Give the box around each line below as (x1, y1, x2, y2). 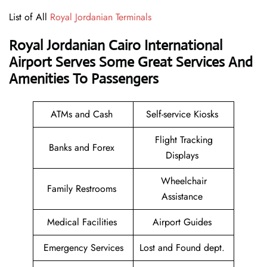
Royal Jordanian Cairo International (9, 36, 222, 55)
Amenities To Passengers (9, 70, 159, 88)
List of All (9, 10, 50, 24)
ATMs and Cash (51, 107, 116, 122)
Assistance (162, 190, 206, 204)
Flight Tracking (154, 133, 213, 147)
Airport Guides (153, 215, 215, 229)
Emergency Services (43, 241, 123, 255)
